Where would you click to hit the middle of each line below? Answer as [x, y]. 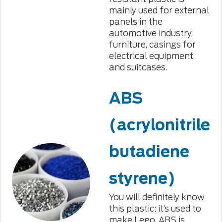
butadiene [149, 151]
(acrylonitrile [159, 125]
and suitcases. [138, 67]
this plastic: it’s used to [155, 208]
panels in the [136, 22]
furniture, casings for [152, 44]
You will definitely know [157, 197]
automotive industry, [151, 33]
